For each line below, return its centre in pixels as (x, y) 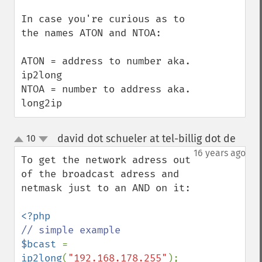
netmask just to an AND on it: (106, 188)
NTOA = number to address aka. (106, 89)
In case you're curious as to (103, 19)
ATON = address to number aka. (106, 61)
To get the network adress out (106, 160)
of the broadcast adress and (100, 174)
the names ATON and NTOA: (91, 33)
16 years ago (220, 153)
